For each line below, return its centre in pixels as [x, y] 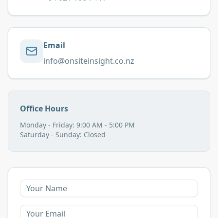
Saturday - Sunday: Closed [63, 134]
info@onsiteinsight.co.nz [89, 61]
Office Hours [44, 108]
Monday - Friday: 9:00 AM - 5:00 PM [77, 125]
